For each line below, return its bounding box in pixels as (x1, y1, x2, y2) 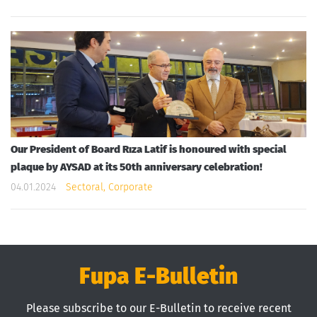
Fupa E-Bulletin (79, 262, 238, 289)
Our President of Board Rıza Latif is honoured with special (11, 142, 287, 156)
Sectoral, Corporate (66, 180, 153, 193)
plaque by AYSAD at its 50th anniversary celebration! (11, 160, 263, 173)
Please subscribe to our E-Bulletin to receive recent (25, 301, 292, 315)
